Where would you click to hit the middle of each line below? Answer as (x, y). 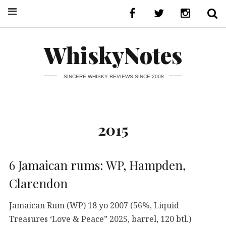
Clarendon (38, 183)
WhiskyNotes (113, 55)
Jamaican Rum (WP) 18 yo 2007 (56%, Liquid (94, 205)
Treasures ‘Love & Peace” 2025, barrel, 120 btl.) (100, 219)
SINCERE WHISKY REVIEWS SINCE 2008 (114, 76)
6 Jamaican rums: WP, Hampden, (97, 165)
